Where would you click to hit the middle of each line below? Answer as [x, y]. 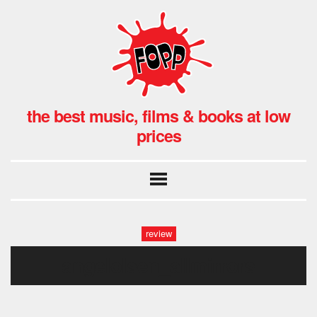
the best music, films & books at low [158, 115]
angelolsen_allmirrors [158, 265]
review [158, 234]
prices [158, 135]
